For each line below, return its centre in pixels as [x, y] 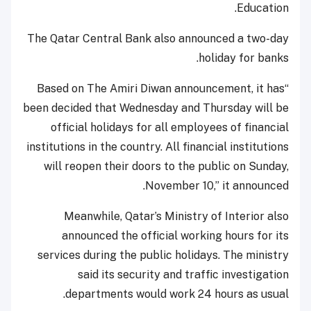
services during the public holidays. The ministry [163, 255]
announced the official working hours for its [175, 235]
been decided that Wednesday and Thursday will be [156, 108]
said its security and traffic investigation [183, 274]
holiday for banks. [244, 58]
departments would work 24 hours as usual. [177, 294]
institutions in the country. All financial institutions [158, 146]
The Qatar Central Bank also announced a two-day [158, 38]
